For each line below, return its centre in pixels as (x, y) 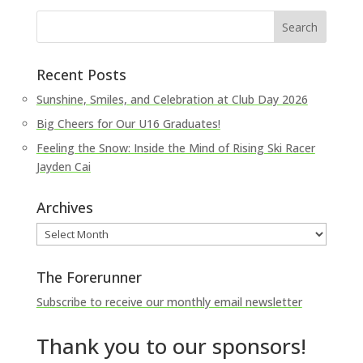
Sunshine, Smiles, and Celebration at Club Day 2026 (172, 99)
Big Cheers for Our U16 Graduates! (128, 124)
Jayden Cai (63, 167)
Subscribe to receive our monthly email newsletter (169, 302)
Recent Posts (81, 75)
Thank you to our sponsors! (171, 346)
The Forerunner (89, 277)
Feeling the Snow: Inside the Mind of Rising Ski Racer (175, 148)
